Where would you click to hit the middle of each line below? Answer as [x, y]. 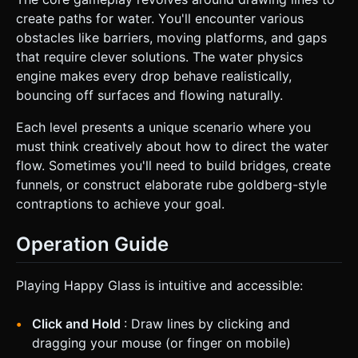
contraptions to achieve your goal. [120, 203]
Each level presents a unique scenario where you [163, 127]
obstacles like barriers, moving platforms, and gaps [171, 37]
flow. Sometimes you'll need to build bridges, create [173, 165]
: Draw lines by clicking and [207, 323]
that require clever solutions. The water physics [159, 56]
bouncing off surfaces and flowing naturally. [149, 95]
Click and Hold [78, 323]
